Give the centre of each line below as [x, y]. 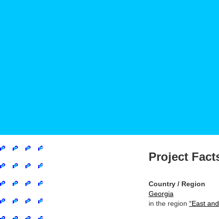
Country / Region [177, 184]
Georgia [161, 194]
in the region [169, 203]
